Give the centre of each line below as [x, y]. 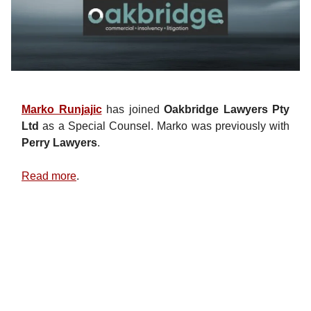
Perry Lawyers [59, 142]
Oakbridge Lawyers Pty [227, 109]
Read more [49, 176]
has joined [133, 109]
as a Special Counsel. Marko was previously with [164, 126]
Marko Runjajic [62, 109]
